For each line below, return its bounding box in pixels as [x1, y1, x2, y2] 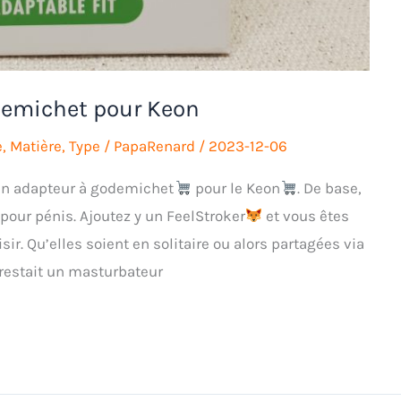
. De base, [297, 179, 363, 198]
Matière [10, 136, 62, 155]
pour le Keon [191, 179, 280, 198]
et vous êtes [262, 207, 350, 226]
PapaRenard [114, 136, 199, 155]
